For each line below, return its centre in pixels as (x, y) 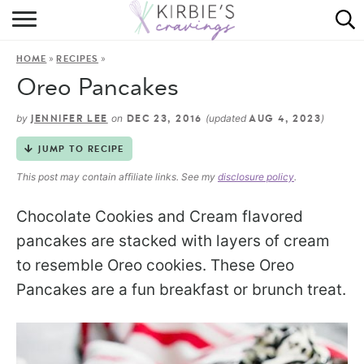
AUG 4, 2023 (285, 119)
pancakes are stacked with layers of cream (173, 241)
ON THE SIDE (182, 183)
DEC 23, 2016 (165, 119)
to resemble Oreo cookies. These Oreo (155, 265)
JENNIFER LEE (69, 119)
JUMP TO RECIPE (81, 149)
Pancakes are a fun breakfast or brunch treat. (181, 290)
